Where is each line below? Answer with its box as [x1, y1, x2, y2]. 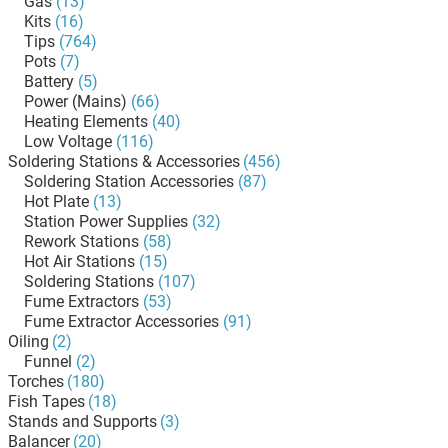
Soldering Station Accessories [24, 172, 234, 191]
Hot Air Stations [24, 252, 135, 271]
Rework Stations [24, 232, 139, 251]
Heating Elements [24, 112, 148, 131]
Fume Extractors [24, 292, 139, 311]
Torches [8, 372, 64, 391]
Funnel [24, 352, 72, 371]
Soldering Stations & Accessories [8, 152, 240, 171]
